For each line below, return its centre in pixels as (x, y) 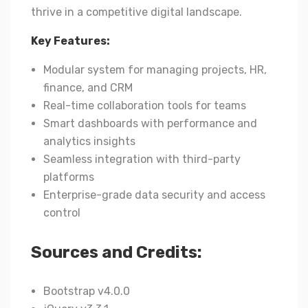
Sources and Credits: (117, 252)
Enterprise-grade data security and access (154, 195)
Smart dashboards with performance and (150, 123)
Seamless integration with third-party (142, 159)
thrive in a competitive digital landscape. (136, 12)
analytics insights (89, 141)
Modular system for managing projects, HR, (155, 70)
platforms (69, 177)
